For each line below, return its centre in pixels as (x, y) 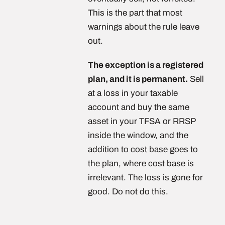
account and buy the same (139, 107)
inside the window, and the (138, 135)
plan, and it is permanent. (138, 79)
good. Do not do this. (128, 192)
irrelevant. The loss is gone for (145, 178)
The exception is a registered (146, 65)
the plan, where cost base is (141, 163)
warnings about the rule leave (144, 27)
